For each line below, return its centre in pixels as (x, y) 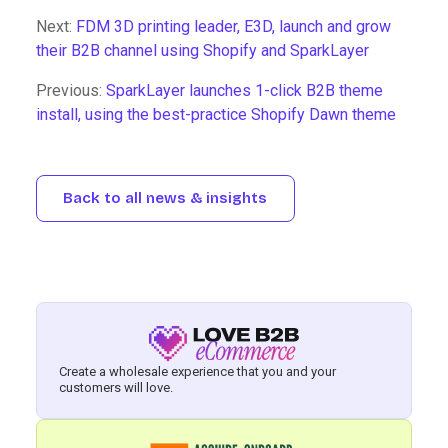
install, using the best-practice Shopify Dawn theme (216, 115)
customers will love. (116, 387)
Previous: (71, 91)
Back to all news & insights (165, 198)
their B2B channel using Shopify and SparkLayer (202, 51)
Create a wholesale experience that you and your (198, 371)
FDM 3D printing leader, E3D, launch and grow (233, 27)
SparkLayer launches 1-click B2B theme (244, 91)
